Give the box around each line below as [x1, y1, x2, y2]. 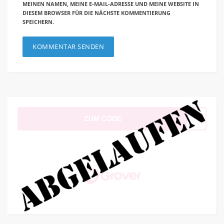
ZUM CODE [83, 114, 121, 122]
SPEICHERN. [22, 18, 54, 25]
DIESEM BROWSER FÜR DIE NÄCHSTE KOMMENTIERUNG [22, 9, 170, 16]
